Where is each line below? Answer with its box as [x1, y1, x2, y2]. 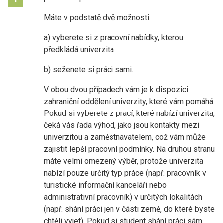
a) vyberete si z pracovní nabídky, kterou [44, 32, 183, 42]
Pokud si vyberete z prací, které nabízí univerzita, [44, 108, 215, 118]
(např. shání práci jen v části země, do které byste [44, 204, 215, 214]
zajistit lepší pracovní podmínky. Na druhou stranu [44, 144, 215, 154]
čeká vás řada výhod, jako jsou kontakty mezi [44, 120, 199, 130]
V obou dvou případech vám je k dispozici [44, 84, 188, 94]
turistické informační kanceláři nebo [44, 180, 167, 190]
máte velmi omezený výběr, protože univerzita [44, 156, 203, 166]
